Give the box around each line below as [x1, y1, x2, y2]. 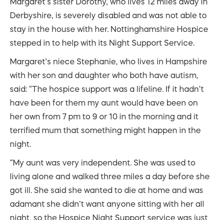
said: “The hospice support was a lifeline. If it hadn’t [10, 84, 204, 93]
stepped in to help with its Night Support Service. [10, 38, 194, 47]
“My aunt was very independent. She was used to [10, 158, 195, 166]
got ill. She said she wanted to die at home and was [10, 186, 203, 194]
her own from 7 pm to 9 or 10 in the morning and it [10, 112, 198, 120]
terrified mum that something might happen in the [10, 126, 201, 134]
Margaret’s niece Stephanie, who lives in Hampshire [10, 57, 207, 65]
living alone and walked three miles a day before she [10, 172, 210, 180]
